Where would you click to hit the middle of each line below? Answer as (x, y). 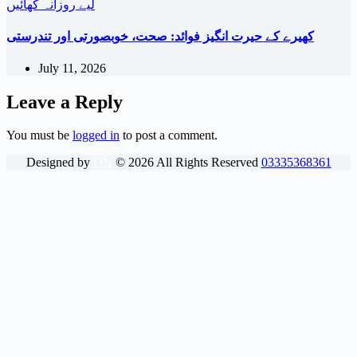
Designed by (59, 163)
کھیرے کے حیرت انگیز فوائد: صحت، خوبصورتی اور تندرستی (160, 37)
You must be (39, 135)
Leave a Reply (65, 102)
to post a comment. (169, 135)
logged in (96, 135)
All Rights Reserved (207, 163)
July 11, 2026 (72, 68)
